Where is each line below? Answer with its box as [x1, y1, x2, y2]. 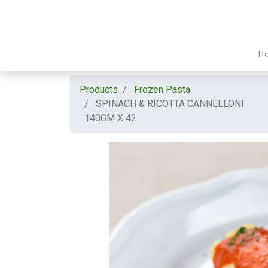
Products [80, 84, 118, 95]
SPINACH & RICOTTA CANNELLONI [96, 98, 244, 109]
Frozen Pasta [134, 84, 190, 95]
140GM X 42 [84, 112, 136, 124]
